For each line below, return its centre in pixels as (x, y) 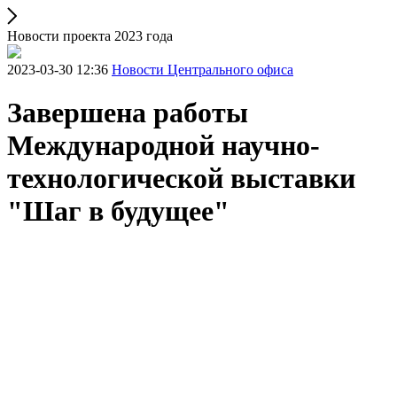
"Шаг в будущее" (118, 211)
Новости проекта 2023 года (90, 36)
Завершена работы (128, 113)
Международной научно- (163, 146)
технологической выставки (181, 179)
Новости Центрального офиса (202, 70)
